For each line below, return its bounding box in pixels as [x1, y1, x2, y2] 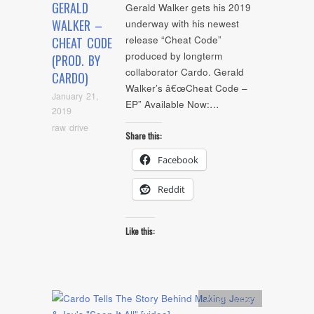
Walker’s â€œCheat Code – [125, 81, 247, 95]
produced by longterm [125, 49, 222, 63]
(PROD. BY [52, 51, 100, 70]
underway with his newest [125, 17, 239, 31]
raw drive [52, 121, 88, 134]
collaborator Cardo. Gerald [125, 65, 244, 79]
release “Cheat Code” [125, 33, 221, 47]
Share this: [125, 129, 162, 142]
